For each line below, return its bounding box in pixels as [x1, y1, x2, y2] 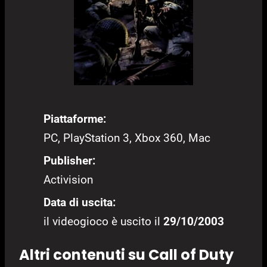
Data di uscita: [43, 195, 116, 210]
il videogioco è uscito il [43, 215, 163, 229]
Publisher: [43, 154, 95, 168]
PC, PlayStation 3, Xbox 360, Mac [43, 131, 210, 145]
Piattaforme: [43, 112, 106, 126]
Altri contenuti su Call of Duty [19, 245, 234, 265]
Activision [43, 173, 93, 187]
